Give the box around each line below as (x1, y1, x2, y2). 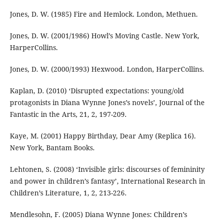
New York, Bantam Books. (9, 143, 95, 153)
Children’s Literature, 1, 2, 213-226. (9, 188, 127, 198)
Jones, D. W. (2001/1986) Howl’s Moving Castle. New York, (9, 31, 199, 41)
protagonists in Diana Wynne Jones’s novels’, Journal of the (9, 98, 205, 108)
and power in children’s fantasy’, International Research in (9, 176, 205, 186)
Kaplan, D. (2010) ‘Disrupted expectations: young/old (9, 86, 184, 96)
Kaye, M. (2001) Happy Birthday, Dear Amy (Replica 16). (9, 131, 196, 141)
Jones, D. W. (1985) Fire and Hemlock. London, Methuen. (9, 9, 198, 19)
